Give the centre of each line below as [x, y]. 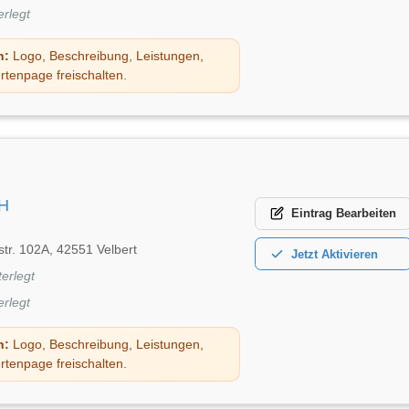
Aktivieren [350, 254]
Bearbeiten [366, 214]
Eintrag [312, 214]
